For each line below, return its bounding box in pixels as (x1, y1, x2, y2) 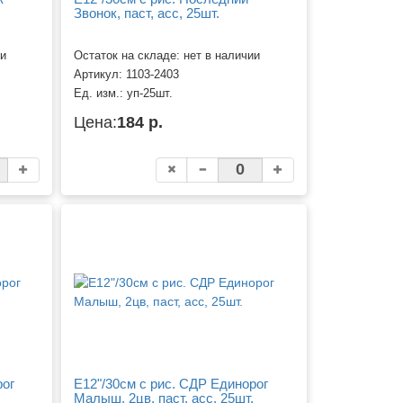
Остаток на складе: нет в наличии (74, 49, 261, 62)
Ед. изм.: (74, 86, 128, 100)
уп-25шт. (127, 86, 174, 100)
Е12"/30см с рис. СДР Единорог (74, 375, 269, 391)
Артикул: (74, 67, 127, 81)
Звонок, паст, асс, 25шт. (74, 5, 220, 22)
